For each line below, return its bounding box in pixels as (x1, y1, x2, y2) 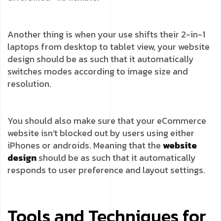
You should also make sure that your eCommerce (7, 113, 206, 127)
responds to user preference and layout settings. (7, 163, 205, 177)
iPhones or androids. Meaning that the (7, 138, 163, 152)
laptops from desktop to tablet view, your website (7, 39, 210, 53)
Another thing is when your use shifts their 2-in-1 (7, 27, 205, 41)
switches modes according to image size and (7, 64, 188, 78)
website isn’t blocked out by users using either (7, 126, 194, 140)
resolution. (7, 76, 51, 90)
